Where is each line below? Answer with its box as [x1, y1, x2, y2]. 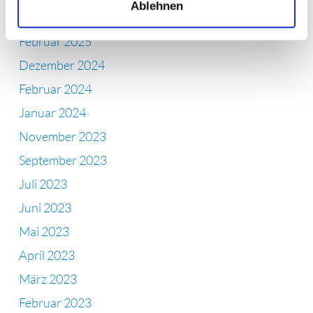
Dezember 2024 [19, 57, 105, 73]
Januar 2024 [19, 104, 86, 120]
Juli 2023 [19, 175, 67, 191]
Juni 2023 [19, 199, 71, 215]
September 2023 [19, 152, 107, 168]
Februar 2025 [19, 33, 92, 49]
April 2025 [19, 9, 75, 25]
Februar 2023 [19, 294, 92, 310]
